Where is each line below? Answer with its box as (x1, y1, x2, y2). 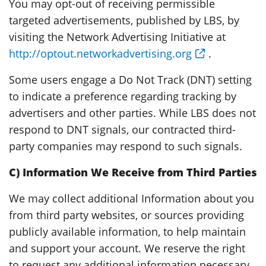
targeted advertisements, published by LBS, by (9, 12, 239, 27)
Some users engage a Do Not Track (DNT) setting (9, 72, 252, 87)
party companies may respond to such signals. (9, 138, 242, 153)
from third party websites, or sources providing (9, 207, 244, 222)
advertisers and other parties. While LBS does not (9, 105, 256, 120)
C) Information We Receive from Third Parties (9, 164, 257, 179)
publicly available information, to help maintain (9, 224, 246, 239)
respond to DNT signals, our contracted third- (9, 122, 236, 137)
